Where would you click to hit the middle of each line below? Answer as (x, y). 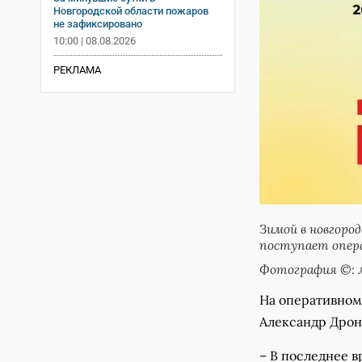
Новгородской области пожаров (131, 11)
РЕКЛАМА (77, 69)
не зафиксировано (98, 23)
